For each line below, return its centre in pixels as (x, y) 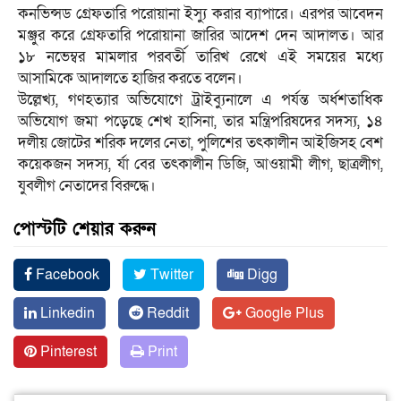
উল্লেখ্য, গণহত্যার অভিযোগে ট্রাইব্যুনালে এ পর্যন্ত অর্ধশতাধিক (200, 100)
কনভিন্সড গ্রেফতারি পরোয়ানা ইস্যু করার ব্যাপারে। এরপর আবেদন (200, 14)
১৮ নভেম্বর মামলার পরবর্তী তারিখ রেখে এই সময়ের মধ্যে (200, 57)
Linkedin (66, 314)
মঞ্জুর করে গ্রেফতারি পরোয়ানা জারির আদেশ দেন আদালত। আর (200, 36)
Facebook (66, 275)
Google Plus (283, 314)
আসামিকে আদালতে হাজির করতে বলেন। (130, 79)
